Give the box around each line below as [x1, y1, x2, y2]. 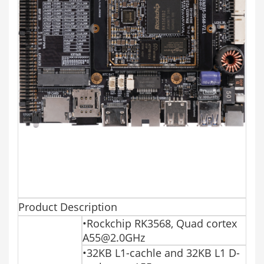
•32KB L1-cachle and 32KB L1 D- [82, 245, 240, 260]
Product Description [18, 199, 117, 214]
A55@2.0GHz [82, 230, 145, 245]
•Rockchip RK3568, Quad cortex [82, 216, 237, 230]
